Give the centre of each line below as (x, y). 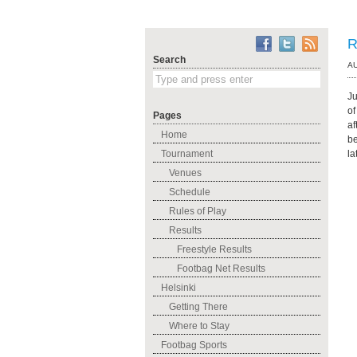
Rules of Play (198, 211)
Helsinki (178, 288)
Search (169, 60)
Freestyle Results (214, 249)
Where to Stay (199, 326)
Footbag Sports (194, 345)
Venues (185, 173)
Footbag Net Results (221, 269)
